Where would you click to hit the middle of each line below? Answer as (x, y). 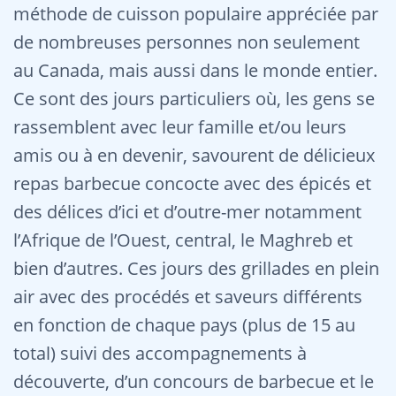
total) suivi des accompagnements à (160, 353)
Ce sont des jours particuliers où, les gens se (194, 99)
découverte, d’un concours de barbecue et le (194, 381)
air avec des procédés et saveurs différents (188, 297)
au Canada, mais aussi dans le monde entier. (195, 70)
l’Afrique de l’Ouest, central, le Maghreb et (183, 240)
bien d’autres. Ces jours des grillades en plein (196, 268)
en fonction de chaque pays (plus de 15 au (184, 325)
